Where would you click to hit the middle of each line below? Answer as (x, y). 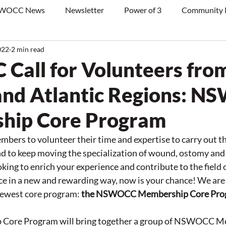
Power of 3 (143, 10)
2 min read (28, 49)
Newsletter (84, 10)
